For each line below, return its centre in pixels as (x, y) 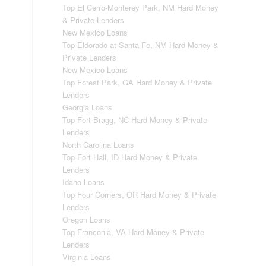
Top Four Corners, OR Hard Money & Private (140, 194)
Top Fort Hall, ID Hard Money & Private (130, 157)
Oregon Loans (87, 219)
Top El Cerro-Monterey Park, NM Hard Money (141, 7)
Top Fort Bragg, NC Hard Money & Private (135, 120)
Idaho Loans (84, 182)
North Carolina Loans (99, 145)
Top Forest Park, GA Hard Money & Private (137, 82)
